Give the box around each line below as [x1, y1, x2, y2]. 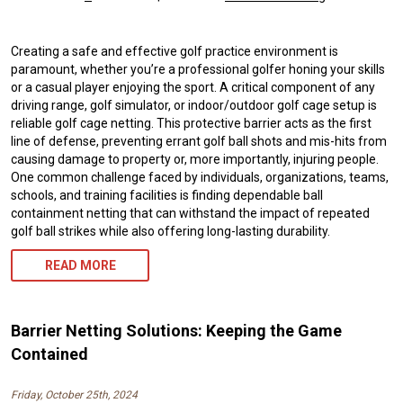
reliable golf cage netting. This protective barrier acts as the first [11, 115, 372, 130]
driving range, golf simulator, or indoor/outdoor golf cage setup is [11, 97, 377, 112]
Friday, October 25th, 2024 [11, 388, 138, 401]
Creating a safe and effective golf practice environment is [11, 43, 338, 58]
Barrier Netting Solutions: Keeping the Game [11, 320, 342, 340]
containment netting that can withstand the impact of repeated [11, 205, 370, 220]
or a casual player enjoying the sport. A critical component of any [11, 79, 375, 94]
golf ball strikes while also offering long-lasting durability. [11, 223, 330, 238]
